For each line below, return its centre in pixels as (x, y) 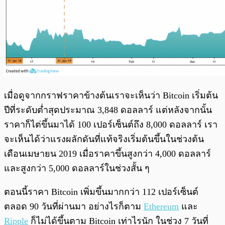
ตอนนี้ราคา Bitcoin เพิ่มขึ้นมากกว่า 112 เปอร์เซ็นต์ (101, 192)
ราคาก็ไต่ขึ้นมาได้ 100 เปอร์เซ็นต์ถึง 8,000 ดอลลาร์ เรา (111, 125)
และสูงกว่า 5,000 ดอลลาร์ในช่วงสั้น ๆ (77, 168)
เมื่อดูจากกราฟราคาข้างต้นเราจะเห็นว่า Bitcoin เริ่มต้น (111, 96)
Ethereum (161, 207)
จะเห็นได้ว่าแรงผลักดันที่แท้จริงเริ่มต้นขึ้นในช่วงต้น (104, 139)
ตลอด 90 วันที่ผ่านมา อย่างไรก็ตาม (74, 207)
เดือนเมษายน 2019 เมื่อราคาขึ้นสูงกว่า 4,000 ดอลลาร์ (107, 154)
